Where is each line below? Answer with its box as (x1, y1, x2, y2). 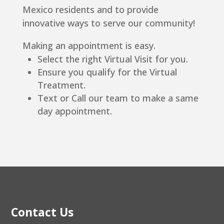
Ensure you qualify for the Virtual (37, 66, 177, 78)
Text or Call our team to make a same (37, 92, 198, 104)
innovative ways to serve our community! (22, 17, 195, 29)
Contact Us (11, 204, 74, 220)
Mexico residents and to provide (22, 3, 158, 16)
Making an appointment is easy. (22, 39, 155, 52)
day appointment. (37, 105, 112, 117)
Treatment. (37, 79, 85, 91)
